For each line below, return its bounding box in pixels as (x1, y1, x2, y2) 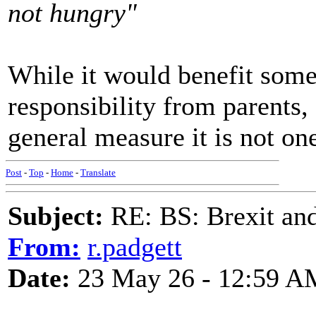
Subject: (8, 201, 104, 231)
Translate (80, 167, 116, 178)
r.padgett (87, 232, 182, 262)
